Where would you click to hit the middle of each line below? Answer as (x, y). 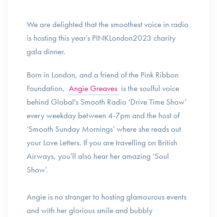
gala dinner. (47, 51)
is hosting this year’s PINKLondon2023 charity (101, 38)
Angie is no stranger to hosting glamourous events (107, 197)
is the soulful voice (149, 88)
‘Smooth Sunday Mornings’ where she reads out (104, 129)
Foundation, (47, 88)
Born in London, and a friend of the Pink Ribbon (103, 75)
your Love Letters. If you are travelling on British (102, 142)
